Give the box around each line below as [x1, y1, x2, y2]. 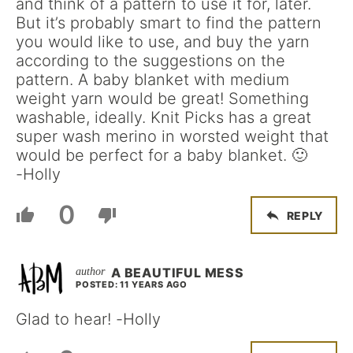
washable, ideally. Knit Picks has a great [16, 108, 311, 127]
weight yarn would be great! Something [16, 89, 309, 108]
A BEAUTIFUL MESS [111, 265, 244, 281]
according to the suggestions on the [16, 51, 285, 70]
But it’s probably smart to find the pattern [16, 13, 321, 32]
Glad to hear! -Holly [16, 310, 161, 329]
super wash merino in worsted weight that [16, 127, 329, 146]
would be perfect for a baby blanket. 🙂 [16, 146, 307, 165]
